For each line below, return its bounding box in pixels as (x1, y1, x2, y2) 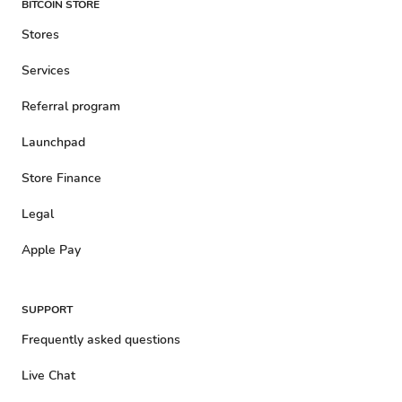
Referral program (22, 98, 120, 115)
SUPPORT (22, 302, 73, 317)
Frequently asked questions (22, 331, 180, 348)
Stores (22, 26, 59, 43)
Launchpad (22, 134, 85, 151)
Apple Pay (22, 241, 81, 258)
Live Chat (22, 367, 75, 384)
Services (22, 62, 70, 79)
